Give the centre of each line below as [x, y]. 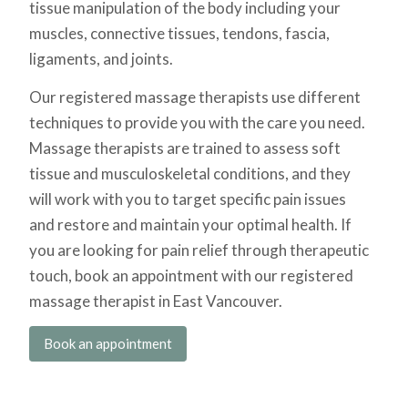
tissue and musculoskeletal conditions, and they [190, 174]
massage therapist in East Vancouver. [156, 301]
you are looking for [94, 250]
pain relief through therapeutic [264, 250]
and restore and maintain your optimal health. [184, 225]
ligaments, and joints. [101, 59]
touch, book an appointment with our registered [191, 276]
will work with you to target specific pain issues [188, 199]
